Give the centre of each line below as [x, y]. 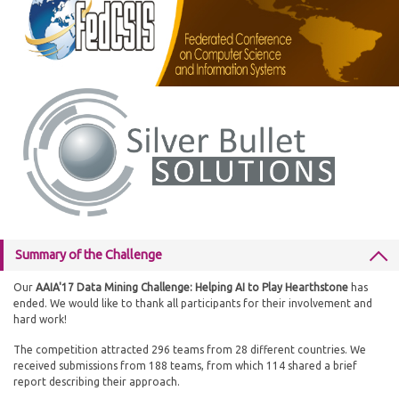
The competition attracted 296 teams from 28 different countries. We [190, 350]
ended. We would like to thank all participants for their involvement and [193, 303]
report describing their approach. [97, 382]
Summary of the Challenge [89, 255]
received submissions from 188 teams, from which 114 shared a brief [185, 366]
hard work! [41, 319]
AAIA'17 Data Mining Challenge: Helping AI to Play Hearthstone [192, 287]
